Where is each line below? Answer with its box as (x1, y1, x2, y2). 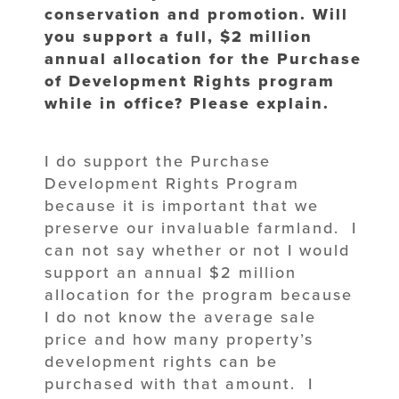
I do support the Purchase (45, 151, 271, 171)
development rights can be (45, 351, 278, 371)
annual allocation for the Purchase (45, 48, 362, 69)
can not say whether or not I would (45, 240, 350, 260)
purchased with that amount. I (45, 373, 313, 394)
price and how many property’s (45, 329, 313, 349)
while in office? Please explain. (45, 93, 330, 113)
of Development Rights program (45, 70, 335, 91)
